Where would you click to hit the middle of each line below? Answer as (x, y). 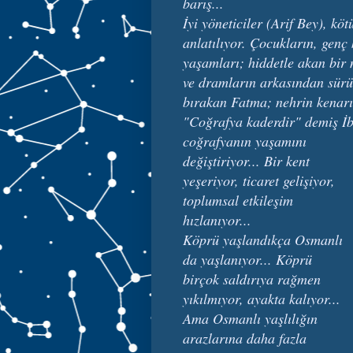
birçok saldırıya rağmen (252, 279)
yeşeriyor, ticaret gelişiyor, (259, 180)
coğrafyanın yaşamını (245, 141)
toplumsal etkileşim (238, 200)
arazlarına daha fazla (245, 338)
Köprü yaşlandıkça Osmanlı (263, 239)
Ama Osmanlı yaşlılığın (250, 318)
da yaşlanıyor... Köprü (247, 259)
